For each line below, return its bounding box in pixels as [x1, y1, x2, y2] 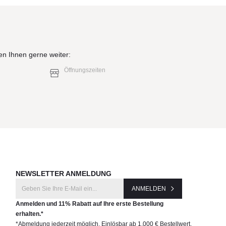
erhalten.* [15, 210, 43, 218]
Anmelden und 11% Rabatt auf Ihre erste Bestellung [15, 200, 163, 208]
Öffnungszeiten [64, 66, 105, 74]
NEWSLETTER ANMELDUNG [15, 169, 111, 178]
